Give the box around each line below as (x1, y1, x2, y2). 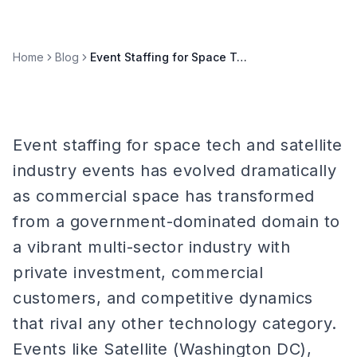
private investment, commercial (13, 263, 263, 282)
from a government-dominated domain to (13, 212, 340, 231)
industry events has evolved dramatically (13, 161, 336, 180)
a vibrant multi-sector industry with (13, 237, 290, 257)
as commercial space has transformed (13, 186, 315, 206)
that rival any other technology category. (13, 314, 337, 333)
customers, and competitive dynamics (13, 288, 313, 308)
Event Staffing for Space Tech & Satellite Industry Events (237, 50, 247, 64)
